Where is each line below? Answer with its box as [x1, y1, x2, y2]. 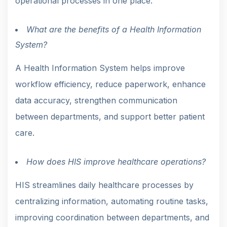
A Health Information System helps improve [15, 62, 185, 73]
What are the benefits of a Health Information [26, 24, 201, 34]
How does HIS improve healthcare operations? [26, 156, 206, 167]
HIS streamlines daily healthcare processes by [15, 179, 194, 190]
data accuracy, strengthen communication [15, 95, 177, 105]
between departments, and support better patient [15, 111, 205, 122]
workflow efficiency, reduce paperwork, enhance [15, 79, 206, 89]
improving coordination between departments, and [15, 212, 209, 222]
